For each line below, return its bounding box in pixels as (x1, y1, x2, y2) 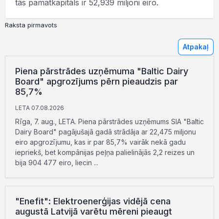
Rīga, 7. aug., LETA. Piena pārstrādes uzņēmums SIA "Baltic (15, 117, 204, 126)
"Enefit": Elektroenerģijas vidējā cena (15, 196, 171, 206)
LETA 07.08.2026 (15, 104, 64, 111)
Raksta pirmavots (5, 22, 57, 29)
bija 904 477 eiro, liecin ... (15, 158, 98, 167)
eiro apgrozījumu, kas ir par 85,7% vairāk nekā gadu (15, 138, 186, 146)
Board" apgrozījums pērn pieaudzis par (15, 76, 178, 87)
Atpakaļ (183, 43, 209, 51)
